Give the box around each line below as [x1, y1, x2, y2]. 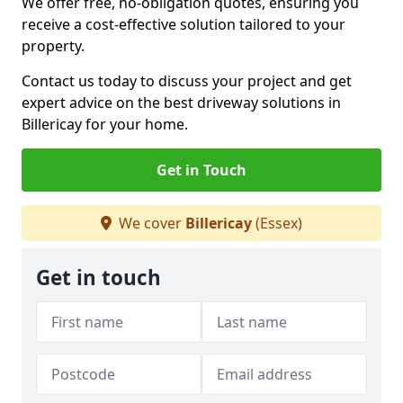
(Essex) [252, 213, 302, 233]
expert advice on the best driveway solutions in [22, 93, 341, 112]
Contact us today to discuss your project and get [22, 71, 352, 91]
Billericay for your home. [22, 114, 188, 134]
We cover [115, 213, 185, 233]
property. [22, 36, 88, 56]
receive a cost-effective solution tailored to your [22, 14, 345, 34]
